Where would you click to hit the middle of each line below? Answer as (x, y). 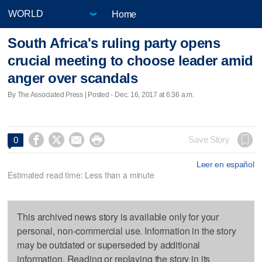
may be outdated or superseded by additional (109, 244)
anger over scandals (73, 78)
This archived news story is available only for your (118, 216)
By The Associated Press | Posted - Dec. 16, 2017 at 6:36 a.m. (101, 94)
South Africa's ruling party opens (114, 43)
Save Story (209, 139)
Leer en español (225, 164)
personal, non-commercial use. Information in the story (127, 230)
